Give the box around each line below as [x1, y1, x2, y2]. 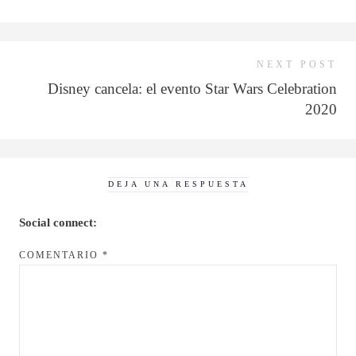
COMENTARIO [19, 250, 103, 261]
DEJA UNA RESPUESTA [107, 180, 249, 189]
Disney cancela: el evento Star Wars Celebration [48, 80, 337, 98]
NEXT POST [257, 59, 337, 71]
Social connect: [19, 216, 97, 230]
